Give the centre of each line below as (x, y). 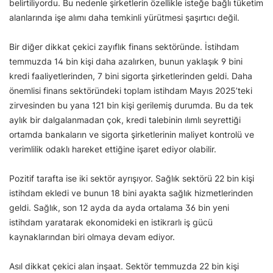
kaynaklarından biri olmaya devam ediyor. (92, 237)
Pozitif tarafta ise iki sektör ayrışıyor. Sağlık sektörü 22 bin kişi (132, 179)
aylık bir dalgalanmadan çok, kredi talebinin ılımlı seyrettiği (125, 120)
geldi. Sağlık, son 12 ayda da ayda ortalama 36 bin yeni (119, 208)
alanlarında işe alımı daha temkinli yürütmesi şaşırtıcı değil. (124, 18)
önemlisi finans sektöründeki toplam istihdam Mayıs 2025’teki (131, 91)
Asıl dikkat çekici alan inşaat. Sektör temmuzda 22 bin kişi (124, 266)
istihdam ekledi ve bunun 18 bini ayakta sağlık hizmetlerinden (131, 193)
